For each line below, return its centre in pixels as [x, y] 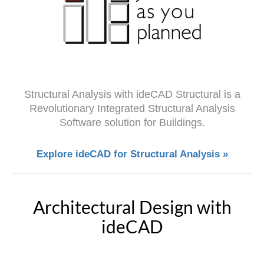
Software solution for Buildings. [132, 122]
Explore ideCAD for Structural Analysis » [132, 154]
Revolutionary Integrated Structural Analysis [132, 108]
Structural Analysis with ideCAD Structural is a [132, 94]
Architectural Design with [132, 207]
